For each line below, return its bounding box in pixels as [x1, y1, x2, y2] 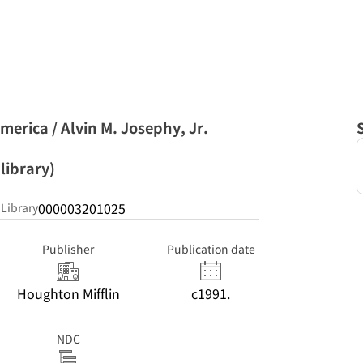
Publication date [166, 241, 255, 257]
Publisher [42, 241, 94, 257]
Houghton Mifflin [16, 284, 120, 303]
